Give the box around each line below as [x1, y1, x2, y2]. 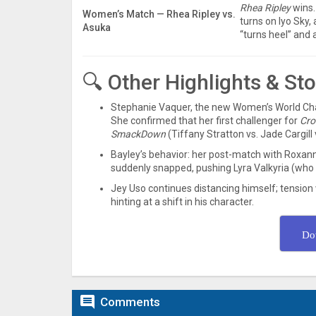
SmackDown [111, 128, 166, 140]
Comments [100, 294, 160, 309]
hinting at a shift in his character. [111, 195, 254, 207]
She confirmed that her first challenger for [111, 114, 300, 126]
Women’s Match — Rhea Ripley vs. [83, 8, 236, 20]
